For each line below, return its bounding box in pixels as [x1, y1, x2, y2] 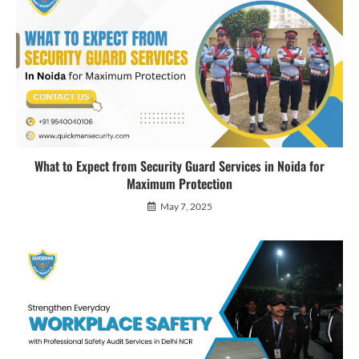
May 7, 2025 [159, 200, 212, 213]
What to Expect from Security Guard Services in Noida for [34, 156, 325, 176]
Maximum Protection [127, 174, 232, 194]
